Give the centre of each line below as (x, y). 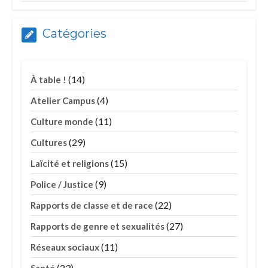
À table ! (49, 80)
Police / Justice (62, 185)
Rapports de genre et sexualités (98, 226)
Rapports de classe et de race (92, 205)
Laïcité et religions (70, 164)
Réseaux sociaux (65, 247)
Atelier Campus (63, 101)
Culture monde (62, 122)
